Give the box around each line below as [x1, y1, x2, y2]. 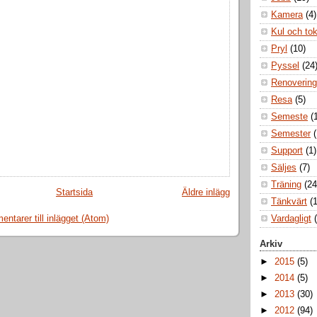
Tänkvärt [271, 197, 307, 207]
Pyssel [271, 61, 299, 71]
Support [271, 146, 303, 156]
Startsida [56, 188, 93, 198]
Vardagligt [271, 214, 311, 224]
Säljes [271, 163, 296, 173]
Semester [271, 129, 311, 139]
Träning [271, 180, 301, 190]
